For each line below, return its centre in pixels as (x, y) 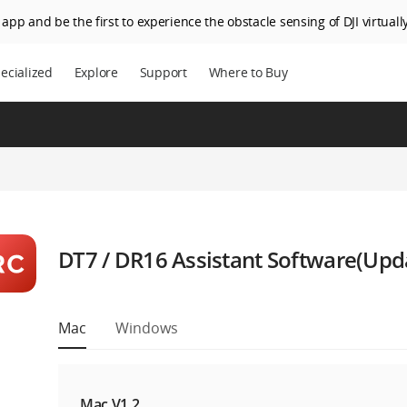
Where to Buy (248, 72)
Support (163, 72)
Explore (96, 72)
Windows (147, 328)
